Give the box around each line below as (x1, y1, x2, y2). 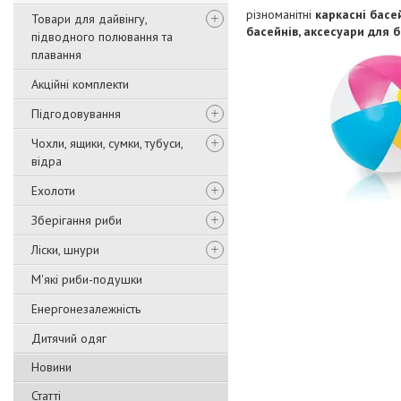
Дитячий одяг (31, 330, 107, 346)
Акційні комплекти (31, 76, 129, 92)
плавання (31, 47, 81, 63)
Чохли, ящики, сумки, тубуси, (31, 135, 183, 151)
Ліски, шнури (31, 242, 99, 258)
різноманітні (246, 6, 311, 23)
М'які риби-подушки (31, 271, 142, 287)
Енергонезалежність (31, 301, 141, 317)
